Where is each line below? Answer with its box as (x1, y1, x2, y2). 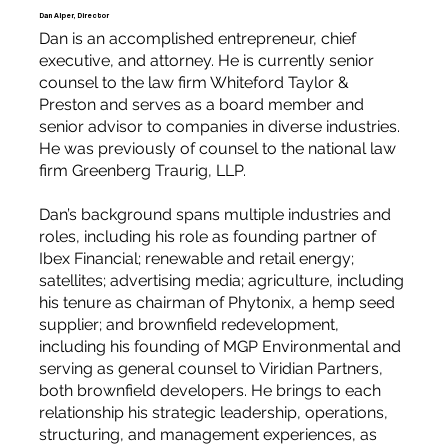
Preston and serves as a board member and (38, 94, 364, 114)
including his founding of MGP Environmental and (38, 336, 401, 356)
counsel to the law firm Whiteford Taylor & (38, 72, 349, 92)
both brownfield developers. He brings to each (38, 380, 381, 400)
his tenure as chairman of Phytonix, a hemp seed (38, 292, 395, 312)
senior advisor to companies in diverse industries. (38, 116, 400, 136)
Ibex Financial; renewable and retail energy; (38, 248, 354, 268)
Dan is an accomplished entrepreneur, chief (38, 28, 356, 48)
